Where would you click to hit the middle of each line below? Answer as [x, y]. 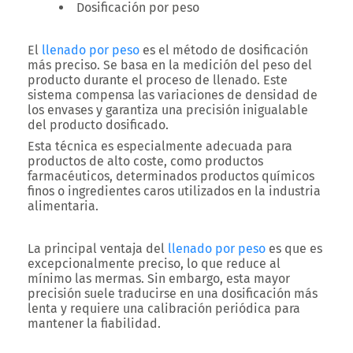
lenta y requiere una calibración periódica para [164, 308]
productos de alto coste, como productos [145, 161]
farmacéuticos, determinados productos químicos [171, 176]
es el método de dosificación [224, 50]
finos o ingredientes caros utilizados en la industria [174, 191]
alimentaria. [63, 206]
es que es [294, 249]
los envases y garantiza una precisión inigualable [168, 110]
